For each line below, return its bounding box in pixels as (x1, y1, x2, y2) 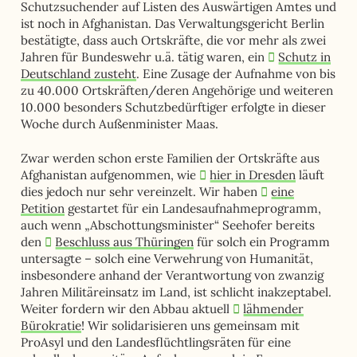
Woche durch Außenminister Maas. (20, 116, 218, 131)
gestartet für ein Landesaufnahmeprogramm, (64, 201, 321, 217)
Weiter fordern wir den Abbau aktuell (20, 301, 233, 317)
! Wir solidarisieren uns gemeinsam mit (80, 318, 300, 334)
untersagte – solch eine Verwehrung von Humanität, (20, 251, 313, 267)
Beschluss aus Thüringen (55, 234, 194, 250)
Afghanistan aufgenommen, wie (20, 167, 199, 183)
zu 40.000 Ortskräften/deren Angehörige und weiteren (20, 82, 333, 98)
